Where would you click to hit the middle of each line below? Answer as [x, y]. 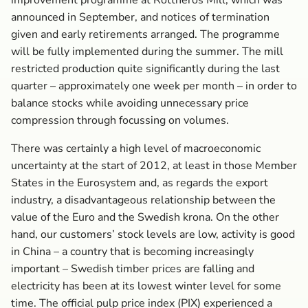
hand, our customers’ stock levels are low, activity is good [153, 234]
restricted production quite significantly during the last [145, 69]
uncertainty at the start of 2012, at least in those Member [154, 166]
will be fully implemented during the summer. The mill [147, 52]
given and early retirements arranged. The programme [145, 34]
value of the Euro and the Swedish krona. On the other [145, 217]
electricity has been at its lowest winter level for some [146, 286]
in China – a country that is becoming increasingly [132, 252]
